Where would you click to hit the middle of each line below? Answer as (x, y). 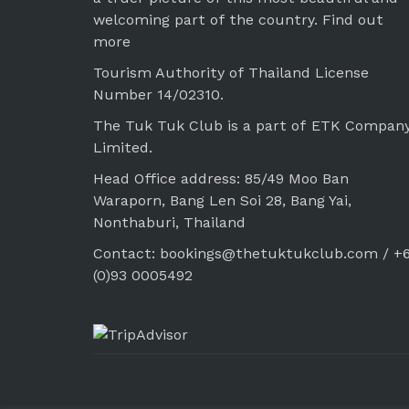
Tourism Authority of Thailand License (231, 73)
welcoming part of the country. (208, 20)
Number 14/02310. (158, 94)
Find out (353, 20)
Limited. (123, 147)
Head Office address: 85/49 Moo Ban (221, 178)
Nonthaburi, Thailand (169, 222)
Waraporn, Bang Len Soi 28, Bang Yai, (222, 200)
